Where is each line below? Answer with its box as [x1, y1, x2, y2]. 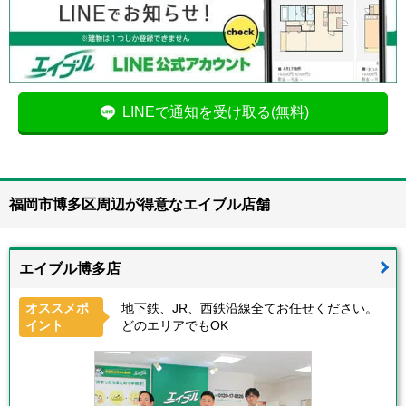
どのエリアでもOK [121, 318, 228, 333]
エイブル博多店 [19, 261, 121, 277]
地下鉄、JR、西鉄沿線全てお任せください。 [121, 301, 378, 316]
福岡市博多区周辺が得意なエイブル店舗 [9, 197, 270, 213]
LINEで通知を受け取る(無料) [121, 104, 309, 121]
